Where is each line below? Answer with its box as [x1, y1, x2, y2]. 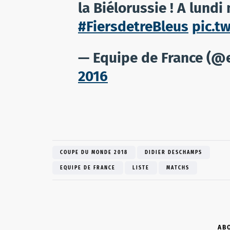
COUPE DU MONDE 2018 [60, 149, 128, 156]
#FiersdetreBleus [78, 17, 188, 35]
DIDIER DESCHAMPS [145, 149, 202, 156]
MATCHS [166, 164, 189, 171]
